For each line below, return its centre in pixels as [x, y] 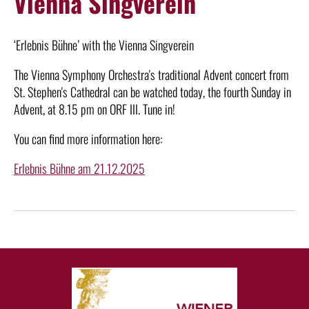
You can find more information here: [89, 138]
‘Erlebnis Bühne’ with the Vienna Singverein [104, 44]
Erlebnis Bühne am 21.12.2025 [79, 168]
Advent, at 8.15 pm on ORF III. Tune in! [94, 109]
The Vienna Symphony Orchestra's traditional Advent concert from [151, 74]
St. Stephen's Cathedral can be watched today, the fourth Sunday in [152, 91]
